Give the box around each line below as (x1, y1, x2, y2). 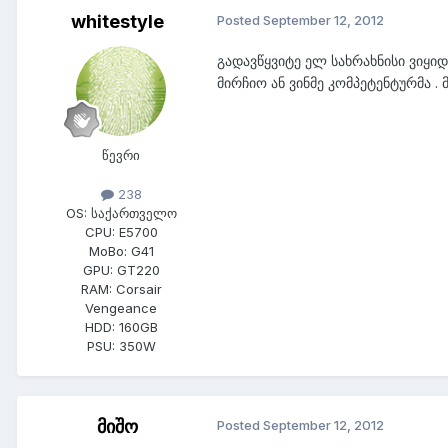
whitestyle (70, 11, 164, 33)
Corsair (115, 281, 162, 298)
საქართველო (90, 205, 177, 222)
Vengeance (85, 300, 157, 317)
